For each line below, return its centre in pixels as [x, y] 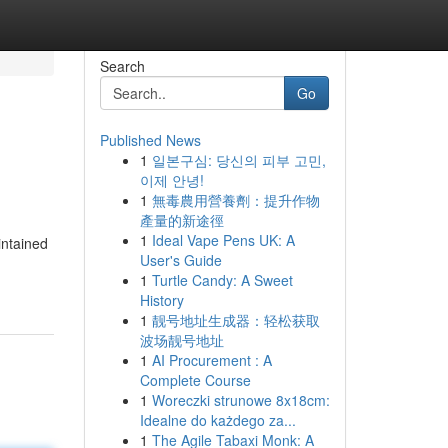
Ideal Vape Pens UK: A [223, 240]
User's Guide [180, 260]
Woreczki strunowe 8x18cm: [240, 400]
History [161, 300]
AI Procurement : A [211, 360]
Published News [150, 140]
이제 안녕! [171, 180]
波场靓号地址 [181, 340]
